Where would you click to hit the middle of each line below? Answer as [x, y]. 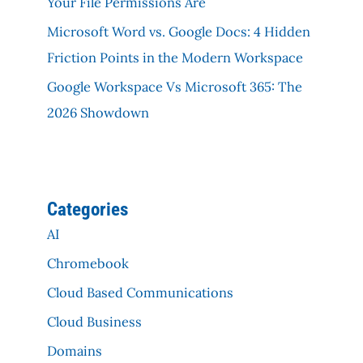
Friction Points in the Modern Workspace [175, 57]
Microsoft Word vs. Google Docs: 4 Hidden [179, 31]
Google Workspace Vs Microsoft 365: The [175, 86]
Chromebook [88, 263]
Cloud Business [95, 322]
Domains [75, 351]
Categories [88, 209]
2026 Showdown [98, 112]
